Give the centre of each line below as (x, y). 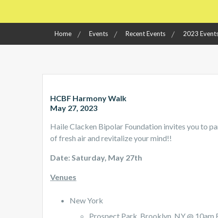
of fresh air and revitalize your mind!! (111, 138)
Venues (63, 177)
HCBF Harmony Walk (89, 98)
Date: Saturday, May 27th (96, 158)
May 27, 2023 (74, 108)
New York (86, 200)
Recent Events (145, 34)
